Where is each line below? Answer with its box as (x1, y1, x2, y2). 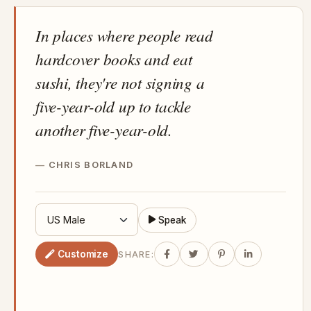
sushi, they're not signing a (35, 72, 205, 94)
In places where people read (35, 24, 213, 47)
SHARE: (118, 249, 154, 260)
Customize (58, 248, 109, 260)
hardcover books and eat (35, 48, 192, 70)
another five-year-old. (35, 119, 172, 141)
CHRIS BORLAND (48, 160, 134, 171)
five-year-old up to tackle (35, 95, 191, 117)
